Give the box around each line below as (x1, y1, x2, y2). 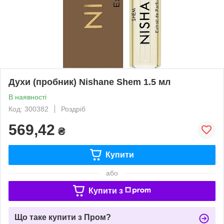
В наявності (8, 92, 46, 101)
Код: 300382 (8, 104, 48, 113)
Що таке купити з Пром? (14, 212, 111, 221)
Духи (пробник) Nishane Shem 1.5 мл (8, 76, 170, 87)
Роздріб (61, 104, 85, 113)
